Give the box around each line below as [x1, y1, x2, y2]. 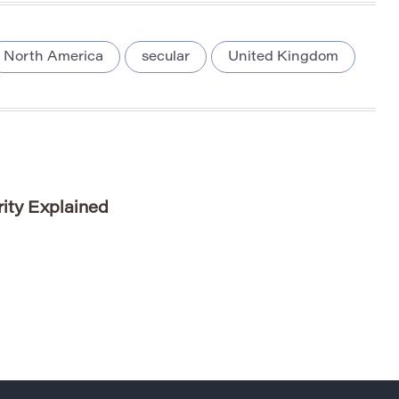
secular [142, 51, 190, 65]
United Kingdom [228, 51, 338, 65]
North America [4, 51, 103, 65]
